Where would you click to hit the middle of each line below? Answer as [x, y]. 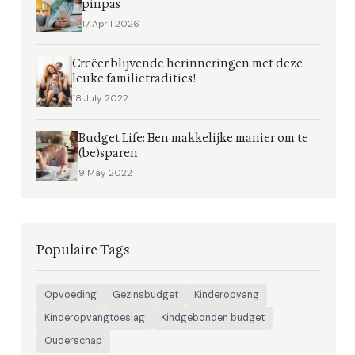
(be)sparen [109, 153]
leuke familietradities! [134, 79]
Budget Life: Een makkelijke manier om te [194, 138]
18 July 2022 [100, 98]
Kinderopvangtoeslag [95, 318]
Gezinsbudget [145, 295]
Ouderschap [73, 341]
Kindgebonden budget [213, 318]
